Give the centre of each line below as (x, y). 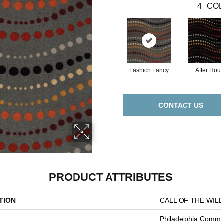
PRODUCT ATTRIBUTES (110, 177)
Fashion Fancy (149, 70)
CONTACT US (181, 105)
